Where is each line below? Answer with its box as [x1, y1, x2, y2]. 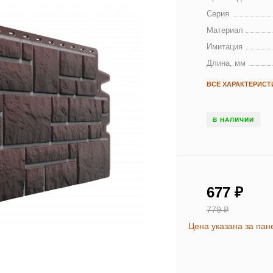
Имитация [207, 42, 243, 51]
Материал [207, 26, 244, 35]
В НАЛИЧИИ [213, 116, 255, 123]
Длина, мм [207, 58, 246, 68]
